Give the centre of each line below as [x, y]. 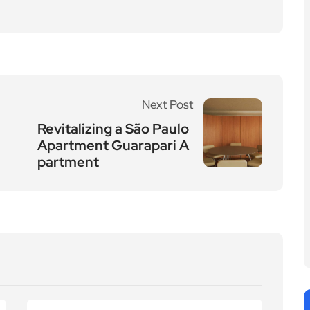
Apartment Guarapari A [113, 145]
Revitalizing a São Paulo [113, 129]
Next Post [167, 104]
